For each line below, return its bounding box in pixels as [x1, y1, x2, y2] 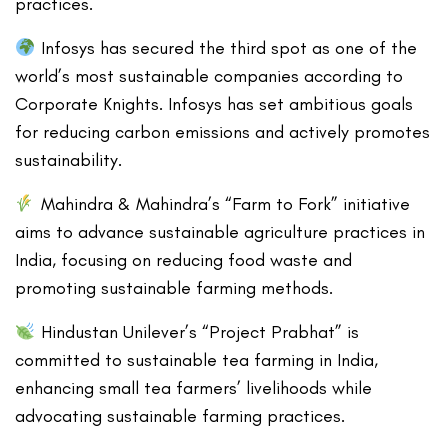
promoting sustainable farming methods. [15, 277, 334, 300]
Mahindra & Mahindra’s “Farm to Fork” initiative [35, 193, 410, 216]
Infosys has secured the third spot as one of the [35, 37, 417, 60]
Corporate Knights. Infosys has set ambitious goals [15, 93, 414, 116]
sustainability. [15, 149, 122, 172]
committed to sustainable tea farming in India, [15, 349, 379, 372]
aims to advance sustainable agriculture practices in [15, 221, 426, 244]
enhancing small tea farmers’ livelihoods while [15, 377, 373, 400]
